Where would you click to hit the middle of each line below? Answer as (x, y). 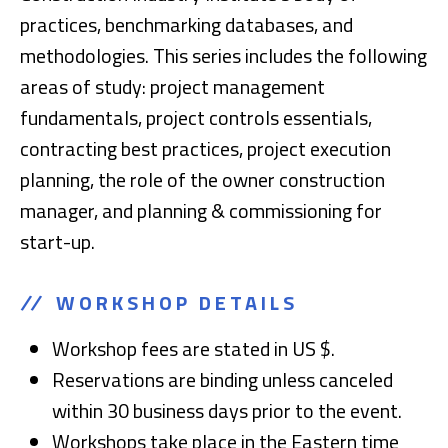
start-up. (57, 241)
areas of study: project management (172, 86)
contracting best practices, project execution (205, 148)
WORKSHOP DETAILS (177, 302)
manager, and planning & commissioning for (201, 210)
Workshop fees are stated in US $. (193, 348)
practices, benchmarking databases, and (186, 24)
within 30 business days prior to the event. (229, 410)
